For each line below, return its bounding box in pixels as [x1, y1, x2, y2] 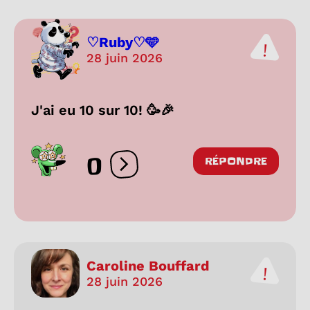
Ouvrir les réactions [123, 163, 230, 177]
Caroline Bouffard [86, 257, 210, 275]
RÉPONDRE [205, 154, 267, 168]
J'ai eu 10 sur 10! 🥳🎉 [31, 101, 174, 118]
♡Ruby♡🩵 [86, 34, 159, 51]
